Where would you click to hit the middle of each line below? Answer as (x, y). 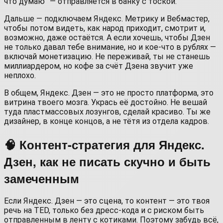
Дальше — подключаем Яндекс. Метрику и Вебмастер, (107, 18)
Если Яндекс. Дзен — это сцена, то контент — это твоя (107, 201)
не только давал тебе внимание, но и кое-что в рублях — (110, 47)
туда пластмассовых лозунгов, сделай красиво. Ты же (107, 111)
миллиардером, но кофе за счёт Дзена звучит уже (99, 66)
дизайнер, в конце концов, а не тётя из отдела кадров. (107, 121)
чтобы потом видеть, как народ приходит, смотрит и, (105, 28)
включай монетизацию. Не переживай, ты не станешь (107, 56)
